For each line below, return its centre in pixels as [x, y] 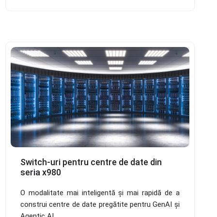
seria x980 [40, 172]
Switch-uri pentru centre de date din [91, 162]
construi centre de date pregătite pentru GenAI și [100, 205]
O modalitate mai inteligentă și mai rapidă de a [100, 193]
